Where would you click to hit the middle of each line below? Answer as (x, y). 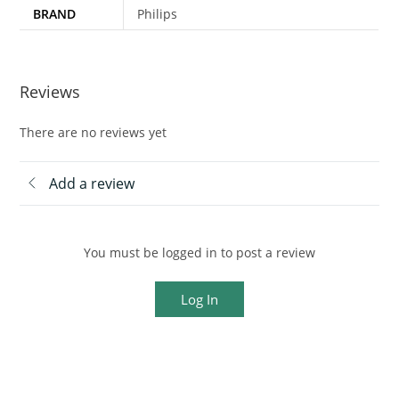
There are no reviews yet (94, 132)
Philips (158, 14)
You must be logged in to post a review (199, 252)
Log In (199, 299)
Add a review (92, 183)
